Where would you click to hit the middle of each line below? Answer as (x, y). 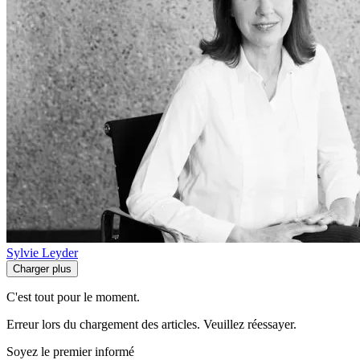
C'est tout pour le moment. (73, 297)
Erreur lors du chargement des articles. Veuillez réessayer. (151, 325)
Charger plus (42, 269)
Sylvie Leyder (42, 253)
